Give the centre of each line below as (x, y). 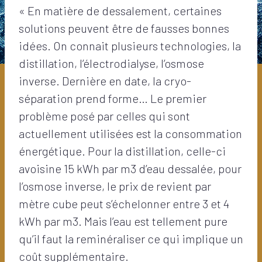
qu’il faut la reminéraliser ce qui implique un (131, 238)
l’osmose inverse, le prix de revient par (115, 186)
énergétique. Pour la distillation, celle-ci (122, 151)
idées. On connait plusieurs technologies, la (130, 45)
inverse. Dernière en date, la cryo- (105, 80)
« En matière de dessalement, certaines (120, 10)
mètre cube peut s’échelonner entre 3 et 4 (124, 203)
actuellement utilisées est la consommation (130, 133)
